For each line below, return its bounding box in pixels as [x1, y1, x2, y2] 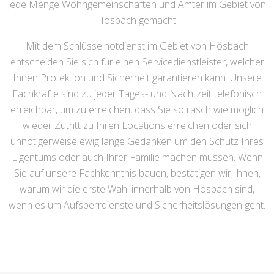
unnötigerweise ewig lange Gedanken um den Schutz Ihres [10, 135, 264, 148]
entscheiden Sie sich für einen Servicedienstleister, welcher [10, 55, 264, 68]
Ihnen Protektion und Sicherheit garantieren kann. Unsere [12, 71, 262, 84]
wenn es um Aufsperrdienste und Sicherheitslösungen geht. [9, 198, 265, 212]
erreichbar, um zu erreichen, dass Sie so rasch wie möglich [10, 103, 264, 116]
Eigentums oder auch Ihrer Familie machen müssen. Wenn [11, 150, 263, 164]
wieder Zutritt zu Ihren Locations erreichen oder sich [22, 119, 252, 132]
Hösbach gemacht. [96, 13, 178, 27]
